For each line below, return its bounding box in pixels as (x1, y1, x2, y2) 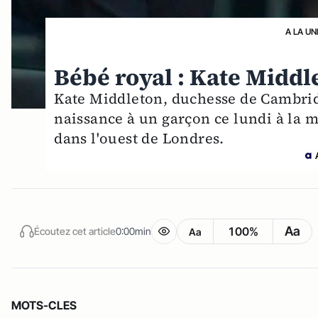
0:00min (116, 224, 151, 237)
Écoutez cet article (34, 224, 116, 237)
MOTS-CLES (11, 298, 77, 312)
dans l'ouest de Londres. (54, 128, 224, 148)
